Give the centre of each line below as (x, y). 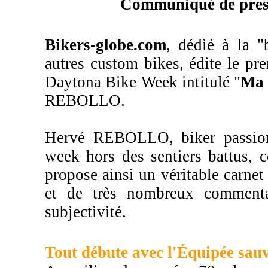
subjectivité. (86, 212)
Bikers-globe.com (106, 45)
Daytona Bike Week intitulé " (143, 82)
